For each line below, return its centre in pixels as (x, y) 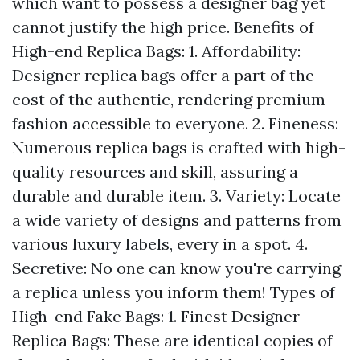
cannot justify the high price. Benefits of (163, 27)
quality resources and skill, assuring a (155, 172)
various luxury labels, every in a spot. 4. (160, 244)
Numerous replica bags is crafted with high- (179, 147)
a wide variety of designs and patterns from (177, 220)
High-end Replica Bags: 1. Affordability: (156, 51)
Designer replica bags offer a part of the (163, 75)
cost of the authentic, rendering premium (169, 99)
